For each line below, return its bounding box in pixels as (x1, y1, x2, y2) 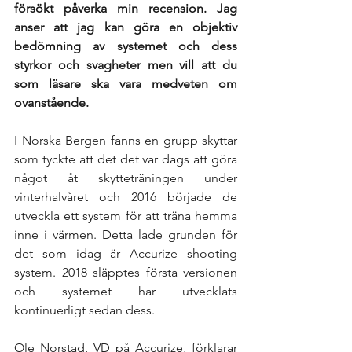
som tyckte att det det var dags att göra (14, 152, 237, 167)
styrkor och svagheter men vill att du (14, 57, 237, 72)
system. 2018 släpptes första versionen (14, 265, 237, 280)
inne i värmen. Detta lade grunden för (14, 227, 237, 242)
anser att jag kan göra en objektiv (14, 20, 237, 35)
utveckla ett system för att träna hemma (14, 208, 237, 223)
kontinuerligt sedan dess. (14, 302, 155, 317)
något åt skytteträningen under (14, 170, 237, 185)
